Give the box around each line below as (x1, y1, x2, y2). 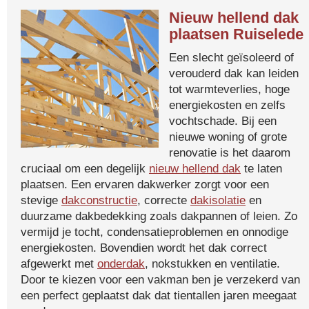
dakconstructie (61, 193, 137, 207)
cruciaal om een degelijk (21, 161, 149, 175)
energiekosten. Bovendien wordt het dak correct (21, 241, 267, 255)
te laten (241, 161, 282, 175)
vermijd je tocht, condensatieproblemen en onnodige (21, 225, 288, 239)
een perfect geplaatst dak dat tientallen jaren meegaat (21, 288, 297, 302)
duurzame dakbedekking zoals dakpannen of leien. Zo (21, 209, 297, 223)
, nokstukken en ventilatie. (145, 257, 280, 270)
